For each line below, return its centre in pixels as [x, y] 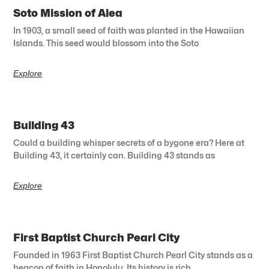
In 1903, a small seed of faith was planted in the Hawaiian [129, 30]
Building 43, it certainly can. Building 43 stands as [114, 155]
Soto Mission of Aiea [68, 13]
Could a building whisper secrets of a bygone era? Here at [129, 142]
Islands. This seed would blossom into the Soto [106, 43]
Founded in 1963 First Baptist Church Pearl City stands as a [133, 255]
